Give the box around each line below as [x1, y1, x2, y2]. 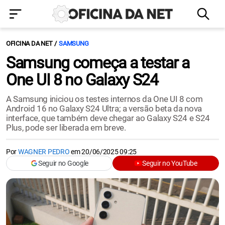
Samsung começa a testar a [6, 53, 189, 72]
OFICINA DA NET [6, 40, 53, 47]
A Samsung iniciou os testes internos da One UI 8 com [6, 94, 203, 104]
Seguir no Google [38, 159, 88, 167]
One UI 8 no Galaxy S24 [6, 70, 158, 89]
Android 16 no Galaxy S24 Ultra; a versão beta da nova [6, 103, 202, 114]
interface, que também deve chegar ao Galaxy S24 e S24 [6, 113, 210, 123]
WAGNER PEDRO [18, 148, 70, 156]
